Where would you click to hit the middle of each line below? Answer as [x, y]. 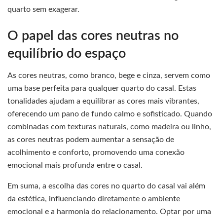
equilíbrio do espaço [67, 53]
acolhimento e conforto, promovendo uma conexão [96, 153]
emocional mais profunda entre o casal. [75, 166]
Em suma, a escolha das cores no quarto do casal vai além [106, 186]
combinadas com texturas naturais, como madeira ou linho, [109, 127]
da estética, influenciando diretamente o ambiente [94, 199]
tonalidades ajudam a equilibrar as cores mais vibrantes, [103, 101]
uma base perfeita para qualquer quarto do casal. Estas [102, 89]
